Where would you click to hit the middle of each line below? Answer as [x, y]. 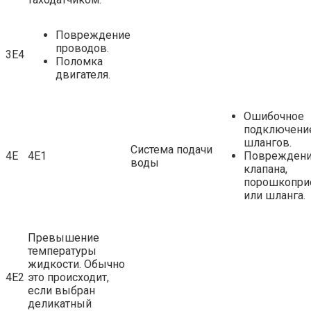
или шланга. [275, 195]
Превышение [64, 237]
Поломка [79, 61]
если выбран [61, 290]
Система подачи [171, 149]
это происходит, [68, 277]
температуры [62, 251]
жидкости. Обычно [76, 264]
